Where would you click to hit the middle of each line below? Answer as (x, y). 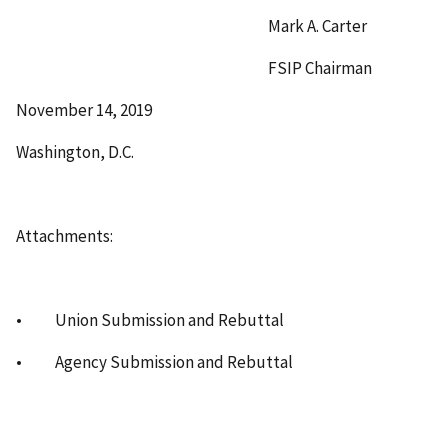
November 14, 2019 (84, 110)
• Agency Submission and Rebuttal (154, 362)
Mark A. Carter (191, 26)
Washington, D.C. (75, 152)
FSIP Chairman (194, 68)
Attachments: (64, 236)
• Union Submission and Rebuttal (150, 320)
